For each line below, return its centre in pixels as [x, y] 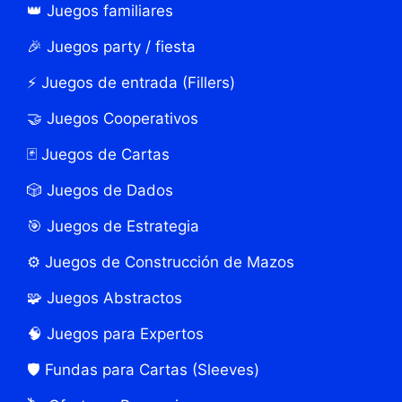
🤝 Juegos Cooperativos [113, 118]
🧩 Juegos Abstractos [105, 297]
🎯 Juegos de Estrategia [113, 226]
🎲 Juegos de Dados [100, 190]
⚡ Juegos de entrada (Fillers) [131, 82]
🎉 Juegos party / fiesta [111, 46]
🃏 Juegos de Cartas [98, 154]
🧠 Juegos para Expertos [115, 333]
